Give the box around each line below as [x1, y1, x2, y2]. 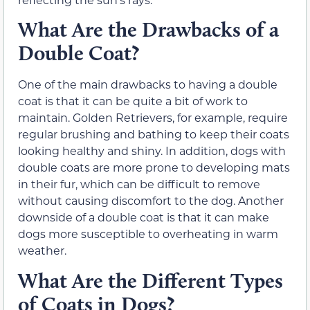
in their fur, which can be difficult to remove [18, 176, 260, 192]
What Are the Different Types [18, 267, 283, 293]
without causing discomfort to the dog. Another [18, 193, 284, 208]
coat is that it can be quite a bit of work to [18, 93, 248, 109]
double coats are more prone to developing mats [18, 160, 290, 175]
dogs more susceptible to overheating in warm [18, 226, 278, 241]
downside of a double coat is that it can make [18, 210, 269, 225]
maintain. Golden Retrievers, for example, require [18, 110, 288, 125]
